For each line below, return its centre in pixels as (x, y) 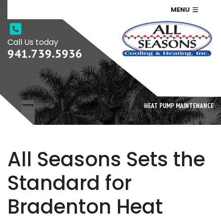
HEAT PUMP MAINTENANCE (179, 106)
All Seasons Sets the (106, 160)
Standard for (70, 183)
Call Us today (33, 42)
